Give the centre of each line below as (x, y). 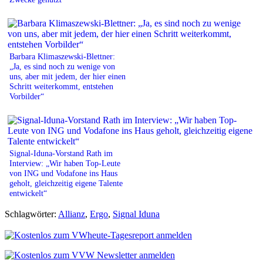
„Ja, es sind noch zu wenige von (62, 66)
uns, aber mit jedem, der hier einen (68, 76)
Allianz (72, 214)
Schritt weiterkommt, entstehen (61, 86)
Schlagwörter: (31, 214)
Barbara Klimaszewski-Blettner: (62, 56)
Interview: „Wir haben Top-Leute (65, 163)
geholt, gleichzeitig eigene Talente (66, 183)
